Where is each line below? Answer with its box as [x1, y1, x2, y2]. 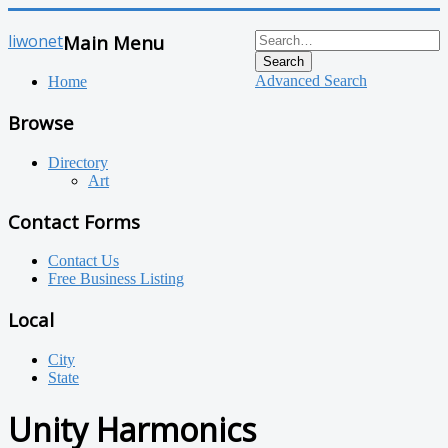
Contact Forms [8, 208, 140, 234]
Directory [48, 153, 108, 171]
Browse [8, 110, 74, 136]
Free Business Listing [48, 270, 184, 288]
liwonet [8, 29, 63, 52]
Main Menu [63, 29, 164, 55]
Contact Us [48, 252, 119, 270]
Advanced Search [255, 71, 367, 89]
